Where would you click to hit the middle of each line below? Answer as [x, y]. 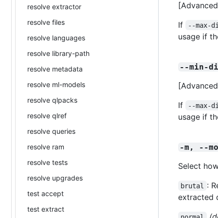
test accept [45, 193]
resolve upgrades [55, 178]
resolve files [46, 22]
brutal [192, 186]
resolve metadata [55, 69]
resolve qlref [47, 115]
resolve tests [47, 162]
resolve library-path [58, 53]
